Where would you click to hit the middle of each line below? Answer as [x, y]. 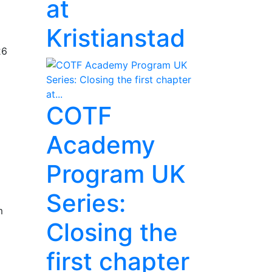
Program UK [116, 174]
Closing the [112, 232]
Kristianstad [116, 38]
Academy [101, 145]
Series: [86, 203]
